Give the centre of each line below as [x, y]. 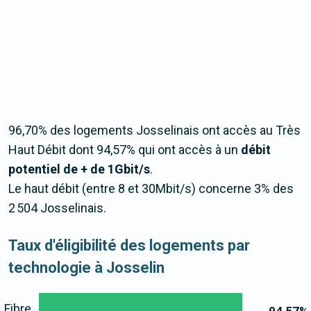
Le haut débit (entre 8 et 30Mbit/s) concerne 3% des [151, 189]
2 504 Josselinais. [57, 208]
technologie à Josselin [86, 268]
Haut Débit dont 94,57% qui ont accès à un [125, 150]
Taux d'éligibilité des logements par [129, 246]
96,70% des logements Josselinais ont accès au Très [154, 131]
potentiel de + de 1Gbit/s [79, 169]
